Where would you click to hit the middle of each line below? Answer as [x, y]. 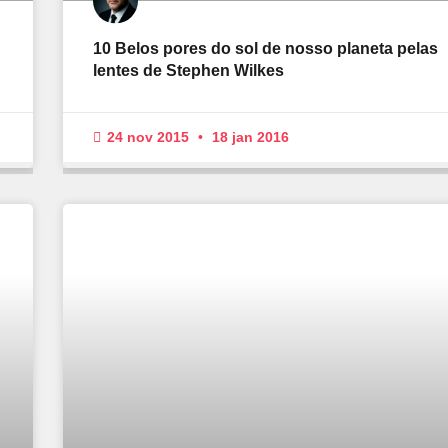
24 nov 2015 [147, 137]
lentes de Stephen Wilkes [188, 71]
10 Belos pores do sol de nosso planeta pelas [265, 49]
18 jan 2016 [248, 137]
